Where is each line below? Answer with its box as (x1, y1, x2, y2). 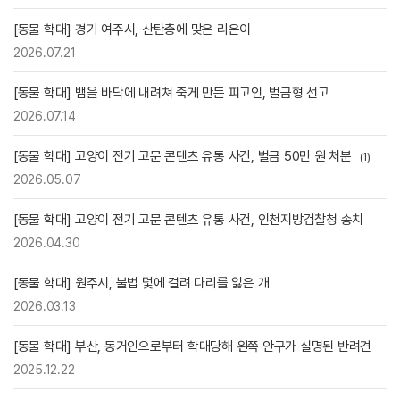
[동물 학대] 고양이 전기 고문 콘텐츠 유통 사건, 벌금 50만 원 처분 (13, 147, 355, 164)
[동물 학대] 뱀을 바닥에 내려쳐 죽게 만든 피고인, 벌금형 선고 (13, 84, 329, 101)
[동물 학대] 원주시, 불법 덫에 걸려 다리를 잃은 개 (13, 274, 270, 291)
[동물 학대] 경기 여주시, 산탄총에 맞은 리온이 (13, 21, 252, 37)
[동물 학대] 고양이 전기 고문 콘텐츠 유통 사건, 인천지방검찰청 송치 (13, 211, 364, 228)
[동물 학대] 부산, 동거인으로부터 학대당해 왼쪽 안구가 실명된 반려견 (13, 337, 372, 354)
